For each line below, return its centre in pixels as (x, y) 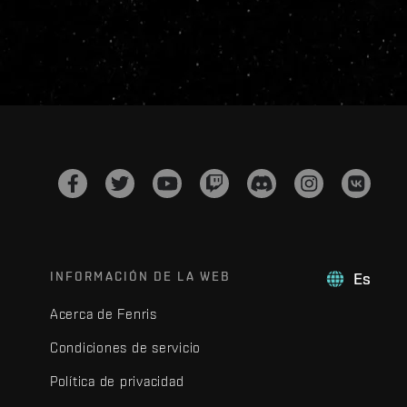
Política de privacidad (117, 381)
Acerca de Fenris (103, 314)
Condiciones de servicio (125, 347)
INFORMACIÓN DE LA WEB (140, 276)
